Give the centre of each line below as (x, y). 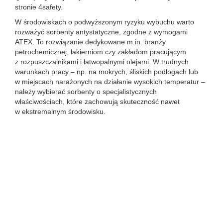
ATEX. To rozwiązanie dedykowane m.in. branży (90, 42)
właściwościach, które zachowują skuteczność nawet (97, 102)
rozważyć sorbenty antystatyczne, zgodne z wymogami (101, 32)
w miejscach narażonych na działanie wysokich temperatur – (110, 82)
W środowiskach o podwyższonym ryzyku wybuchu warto (105, 22)
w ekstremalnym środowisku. (60, 111)
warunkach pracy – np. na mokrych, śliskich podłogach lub (107, 72)
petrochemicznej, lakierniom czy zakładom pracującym (101, 52)
